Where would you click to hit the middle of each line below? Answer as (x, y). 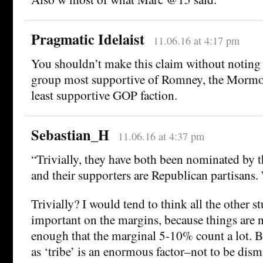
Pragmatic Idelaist (88, 39)
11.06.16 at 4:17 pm (196, 41)
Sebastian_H (70, 135)
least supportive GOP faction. (104, 95)
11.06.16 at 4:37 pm (161, 136)
